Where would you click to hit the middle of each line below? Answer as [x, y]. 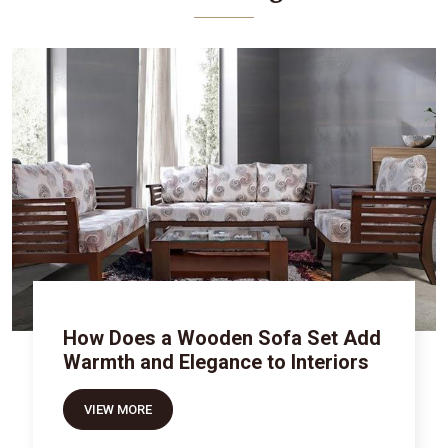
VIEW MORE [118, 409]
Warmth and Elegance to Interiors [216, 361]
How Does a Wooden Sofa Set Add [222, 337]
